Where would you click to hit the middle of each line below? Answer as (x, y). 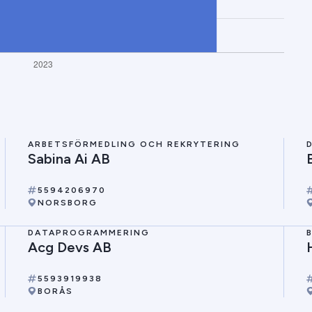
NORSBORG (67, 203)
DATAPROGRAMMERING (88, 233)
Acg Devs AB (69, 247)
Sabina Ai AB (69, 159)
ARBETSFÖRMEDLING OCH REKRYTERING (134, 144)
